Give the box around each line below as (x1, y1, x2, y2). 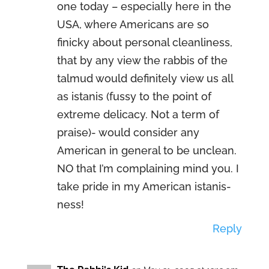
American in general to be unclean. (56, 144, 237, 157)
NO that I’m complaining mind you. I (56, 162, 239, 175)
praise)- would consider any (56, 126, 199, 139)
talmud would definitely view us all (56, 72, 233, 85)
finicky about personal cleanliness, (56, 36, 232, 49)
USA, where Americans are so (56, 18, 209, 31)
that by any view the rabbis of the (56, 54, 228, 67)
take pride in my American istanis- (56, 180, 231, 193)
